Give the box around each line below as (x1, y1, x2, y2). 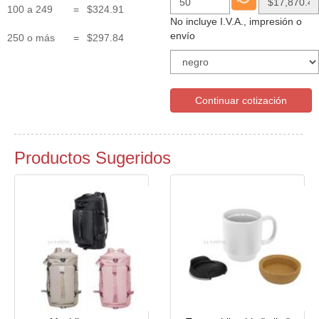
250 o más (7, 31, 55, 43)
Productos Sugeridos (14, 147, 171, 167)
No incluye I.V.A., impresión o (170, 15, 302, 27)
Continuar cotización (194, 94, 287, 106)
